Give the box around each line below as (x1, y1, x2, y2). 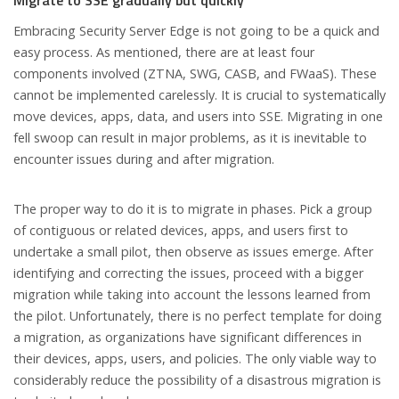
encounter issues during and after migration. (13, 150, 274, 167)
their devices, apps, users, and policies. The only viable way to (13, 349, 377, 367)
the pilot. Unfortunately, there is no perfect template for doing (13, 306, 382, 324)
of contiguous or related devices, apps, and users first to (13, 221, 348, 239)
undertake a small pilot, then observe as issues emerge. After (13, 242, 373, 260)
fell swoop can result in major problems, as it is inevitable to (13, 128, 367, 146)
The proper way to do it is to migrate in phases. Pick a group (13, 199, 372, 217)
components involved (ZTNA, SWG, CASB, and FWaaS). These (13, 64, 377, 82)
